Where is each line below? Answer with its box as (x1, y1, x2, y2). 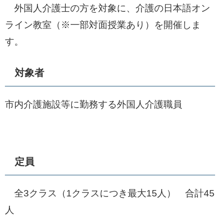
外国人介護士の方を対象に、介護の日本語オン (5, 3, 210, 13)
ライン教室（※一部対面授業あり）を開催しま (5, 20, 201, 30)
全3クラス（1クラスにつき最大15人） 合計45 (5, 188, 215, 198)
